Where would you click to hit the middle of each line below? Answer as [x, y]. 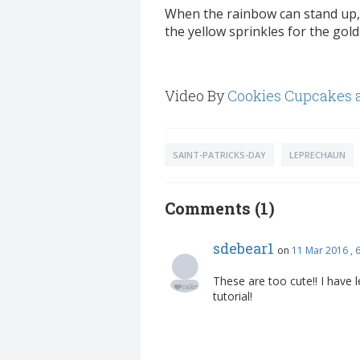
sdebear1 [243, 249]
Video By [196, 96]
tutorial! [236, 297]
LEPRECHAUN [317, 155]
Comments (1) [220, 209]
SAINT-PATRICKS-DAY [219, 155]
